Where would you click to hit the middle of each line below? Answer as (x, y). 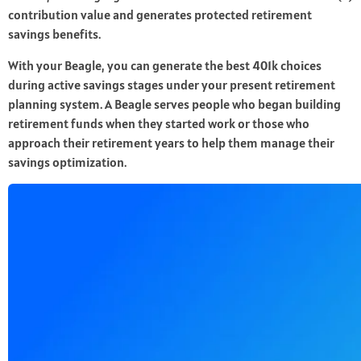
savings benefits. (54, 34)
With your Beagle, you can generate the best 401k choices (165, 66)
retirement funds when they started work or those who (159, 124)
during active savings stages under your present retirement (172, 85)
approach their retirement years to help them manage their (171, 143)
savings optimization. (67, 162)
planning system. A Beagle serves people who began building (174, 104)
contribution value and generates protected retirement (160, 15)
